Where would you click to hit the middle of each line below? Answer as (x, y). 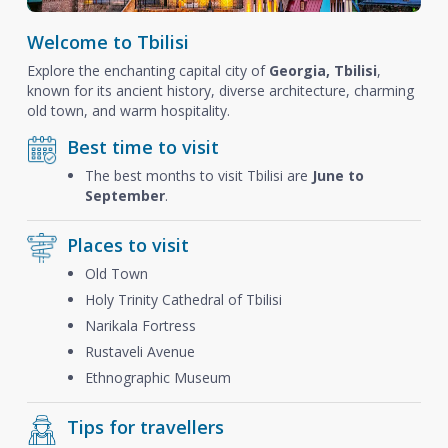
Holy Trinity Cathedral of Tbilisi (183, 299)
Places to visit (127, 245)
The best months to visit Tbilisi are (198, 175)
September (124, 195)
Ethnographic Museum (157, 377)
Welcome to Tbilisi (107, 42)
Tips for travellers (145, 427)
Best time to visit (142, 147)
